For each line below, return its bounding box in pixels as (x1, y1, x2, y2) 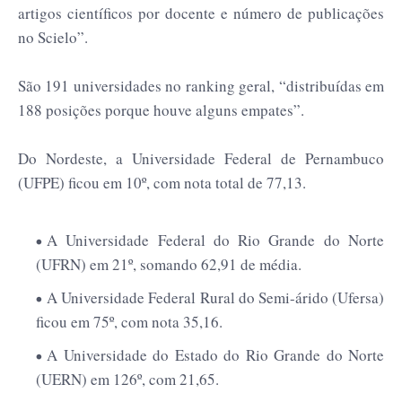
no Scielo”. (18, 26, 88, 48)
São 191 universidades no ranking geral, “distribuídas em (18, 74, 384, 96)
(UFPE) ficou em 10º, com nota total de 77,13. (18, 171, 306, 193)
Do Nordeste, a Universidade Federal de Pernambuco (18, 147, 384, 169)
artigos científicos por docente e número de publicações (18, 2, 384, 23)
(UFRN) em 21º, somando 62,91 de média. (36, 253, 301, 275)
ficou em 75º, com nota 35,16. (36, 310, 223, 332)
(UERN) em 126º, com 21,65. (36, 368, 219, 389)
